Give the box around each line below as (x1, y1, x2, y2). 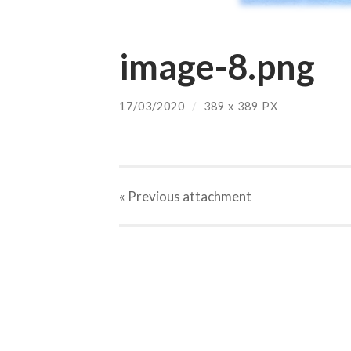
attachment (180, 188, 251, 205)
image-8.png (119, 45, 315, 88)
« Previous (119, 188, 180, 205)
